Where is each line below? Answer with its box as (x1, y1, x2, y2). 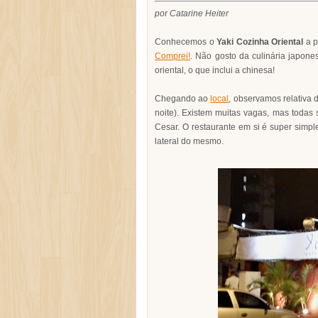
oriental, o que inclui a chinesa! (155, 65, 275, 75)
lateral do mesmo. (155, 136, 224, 146)
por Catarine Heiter (155, 9, 229, 18)
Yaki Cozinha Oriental (216, 37, 303, 47)
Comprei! (155, 51, 190, 61)
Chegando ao (155, 94, 211, 104)
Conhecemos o (155, 37, 216, 47)
